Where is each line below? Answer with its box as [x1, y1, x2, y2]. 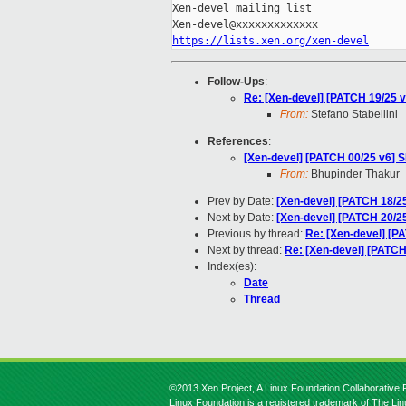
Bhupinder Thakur [308, 168, 400, 181]
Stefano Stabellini [308, 108, 398, 121]
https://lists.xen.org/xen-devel [172, 34, 369, 48]
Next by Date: [208, 211, 276, 225]
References [208, 135, 268, 149]
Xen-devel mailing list [172, 2, 312, 15]
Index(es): [208, 260, 256, 274]
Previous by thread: [208, 227, 305, 241]
